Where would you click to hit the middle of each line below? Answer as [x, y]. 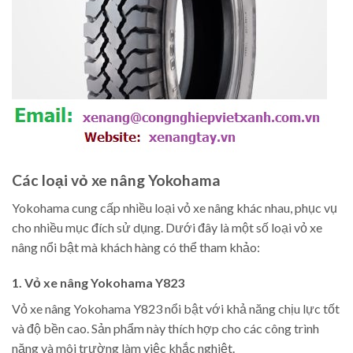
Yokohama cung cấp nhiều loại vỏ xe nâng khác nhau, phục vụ [175, 207]
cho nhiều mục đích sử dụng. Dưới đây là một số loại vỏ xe [167, 227]
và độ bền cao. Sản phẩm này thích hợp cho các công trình [165, 329]
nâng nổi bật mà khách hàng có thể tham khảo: [136, 247]
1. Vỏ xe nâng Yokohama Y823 [98, 283]
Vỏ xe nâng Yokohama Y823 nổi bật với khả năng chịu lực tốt [176, 309]
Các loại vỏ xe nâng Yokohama [116, 180]
